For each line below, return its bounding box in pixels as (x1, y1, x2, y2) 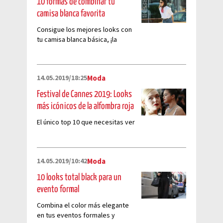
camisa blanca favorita (37, 8, 105, 18)
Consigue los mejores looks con (37, 24, 132, 35)
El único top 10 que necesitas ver (37, 117, 135, 127)
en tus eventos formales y (37, 210, 115, 221)
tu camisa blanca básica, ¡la (37, 34, 117, 45)
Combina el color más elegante (37, 200, 129, 211)
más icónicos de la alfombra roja (37, 101, 134, 111)
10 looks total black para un (37, 172, 121, 182)
